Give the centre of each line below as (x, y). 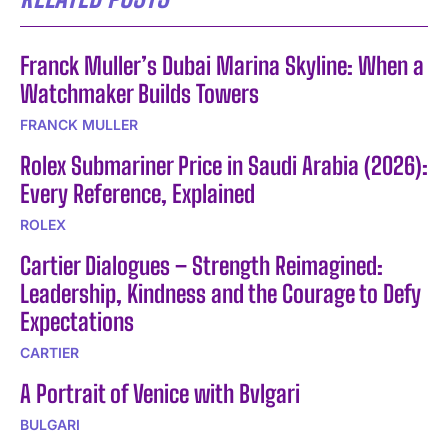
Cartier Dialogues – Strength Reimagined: (201, 265)
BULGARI (50, 424)
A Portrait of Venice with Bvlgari (160, 393)
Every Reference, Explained (137, 193)
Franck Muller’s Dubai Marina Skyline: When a (222, 65)
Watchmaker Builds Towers (139, 93)
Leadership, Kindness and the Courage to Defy (220, 293)
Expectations (77, 321)
